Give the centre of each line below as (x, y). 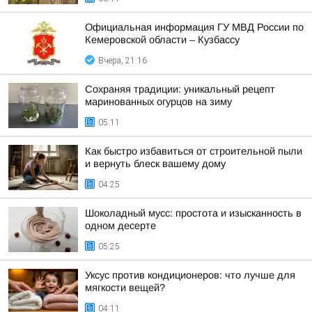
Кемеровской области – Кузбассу (162, 40)
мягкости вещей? (125, 288)
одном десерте (120, 226)
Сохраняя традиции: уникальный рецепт (180, 89)
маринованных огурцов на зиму (158, 102)
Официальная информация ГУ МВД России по (194, 27)
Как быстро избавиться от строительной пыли (194, 151)
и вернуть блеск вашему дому (155, 164)
